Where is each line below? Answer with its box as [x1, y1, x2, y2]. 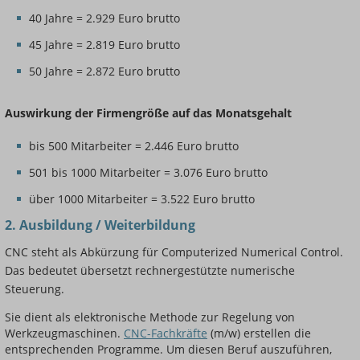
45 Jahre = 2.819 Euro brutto [29, 36, 180, 52]
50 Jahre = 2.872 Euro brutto [29, 63, 180, 79]
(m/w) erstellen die [207, 325, 311, 342]
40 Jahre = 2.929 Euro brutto [29, 10, 180, 26]
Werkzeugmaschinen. [5, 325, 124, 342]
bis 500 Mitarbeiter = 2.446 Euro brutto [29, 138, 239, 154]
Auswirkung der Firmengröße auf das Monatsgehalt [5, 104, 292, 121]
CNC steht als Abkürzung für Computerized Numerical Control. [5, 244, 343, 260]
